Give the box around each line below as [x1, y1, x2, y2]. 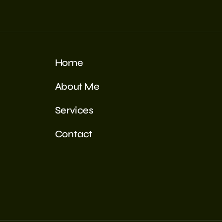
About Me [55, 80, 100, 93]
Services [55, 104, 94, 116]
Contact [55, 127, 93, 140]
